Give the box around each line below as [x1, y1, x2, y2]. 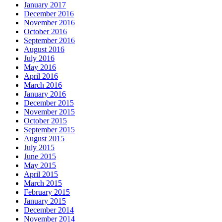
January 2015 [24, 197, 66, 206]
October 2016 [24, 27, 67, 36]
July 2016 [24, 54, 55, 63]
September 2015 [24, 125, 75, 134]
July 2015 [24, 143, 55, 152]
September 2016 [24, 36, 75, 45]
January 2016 [24, 90, 66, 99]
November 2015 [24, 108, 75, 116]
